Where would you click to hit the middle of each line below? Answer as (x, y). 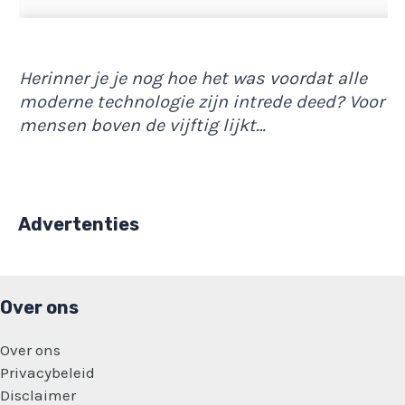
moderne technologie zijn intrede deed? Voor (202, 101)
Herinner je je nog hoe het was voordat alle (193, 78)
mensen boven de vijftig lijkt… (142, 125)
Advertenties (79, 224)
